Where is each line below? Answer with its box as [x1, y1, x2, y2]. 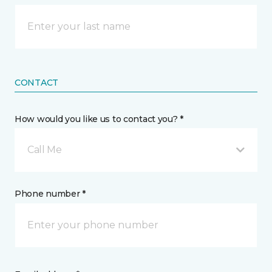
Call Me [27, 143, 62, 155]
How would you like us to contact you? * [15, 113, 184, 124]
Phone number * [15, 188, 86, 199]
